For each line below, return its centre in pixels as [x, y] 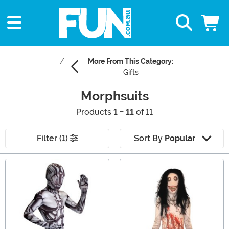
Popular [180, 139]
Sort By [149, 139]
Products [95, 112]
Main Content [30, 165]
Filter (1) [53, 139]
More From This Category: [131, 62]
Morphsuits [114, 96]
